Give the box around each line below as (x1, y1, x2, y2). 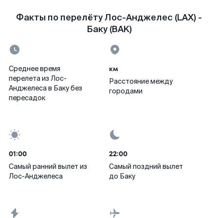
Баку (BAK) (86, 23, 132, 35)
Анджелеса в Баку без (9, 84, 82, 92)
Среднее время (9, 64, 60, 73)
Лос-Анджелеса (9, 172, 63, 181)
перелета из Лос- (9, 74, 67, 83)
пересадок (9, 93, 45, 102)
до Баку (109, 172, 135, 181)
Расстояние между (109, 77, 173, 86)
